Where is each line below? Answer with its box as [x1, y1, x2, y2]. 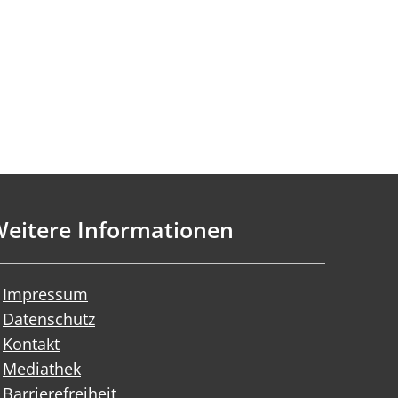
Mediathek [3, 357, 81, 379]
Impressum [3, 283, 88, 305]
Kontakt [3, 332, 60, 354]
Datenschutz [3, 307, 95, 330]
